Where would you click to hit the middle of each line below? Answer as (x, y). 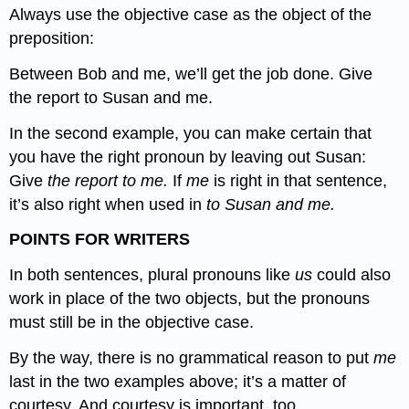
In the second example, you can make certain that (191, 133)
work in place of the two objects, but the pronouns (190, 299)
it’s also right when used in (108, 204)
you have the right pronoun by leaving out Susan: (188, 157)
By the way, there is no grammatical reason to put (192, 358)
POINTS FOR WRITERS (100, 240)
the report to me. (110, 180)
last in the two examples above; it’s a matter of (178, 382)
